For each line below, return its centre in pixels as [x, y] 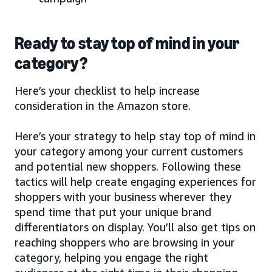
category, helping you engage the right [111, 257]
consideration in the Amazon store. [103, 105]
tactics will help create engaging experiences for [135, 181]
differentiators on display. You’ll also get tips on [135, 227]
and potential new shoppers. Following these [128, 166]
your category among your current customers [129, 151]
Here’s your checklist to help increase [107, 90]
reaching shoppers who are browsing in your [125, 242]
